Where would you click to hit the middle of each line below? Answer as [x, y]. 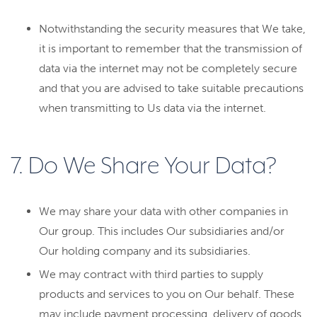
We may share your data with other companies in [163, 211]
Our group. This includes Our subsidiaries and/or [162, 231]
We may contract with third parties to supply [151, 274]
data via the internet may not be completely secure [168, 68]
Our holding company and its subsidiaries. [145, 251]
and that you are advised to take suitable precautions [171, 88]
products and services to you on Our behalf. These [167, 294]
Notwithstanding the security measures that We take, [172, 29]
